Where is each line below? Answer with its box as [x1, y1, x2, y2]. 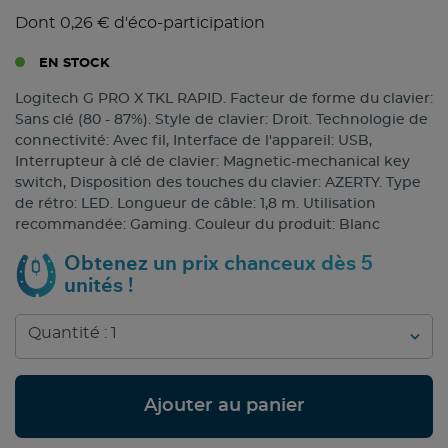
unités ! [64, 276, 133, 297]
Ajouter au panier [143, 397, 305, 416]
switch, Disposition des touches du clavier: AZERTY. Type [15, 176, 421, 191]
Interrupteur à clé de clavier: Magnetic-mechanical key [15, 155, 410, 170]
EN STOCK [34, 57, 110, 71]
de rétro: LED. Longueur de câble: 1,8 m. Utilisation [15, 197, 376, 212]
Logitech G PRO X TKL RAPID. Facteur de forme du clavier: [15, 92, 433, 107]
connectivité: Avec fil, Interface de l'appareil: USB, [15, 134, 372, 149]
